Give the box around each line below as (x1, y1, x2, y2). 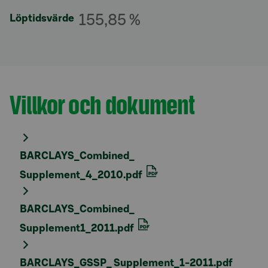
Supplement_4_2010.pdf (20, 170, 144, 180)
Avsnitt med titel (19, 92, 99, 102)
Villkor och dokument (10, 89, 195, 120)
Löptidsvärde (10, 13, 74, 23)
